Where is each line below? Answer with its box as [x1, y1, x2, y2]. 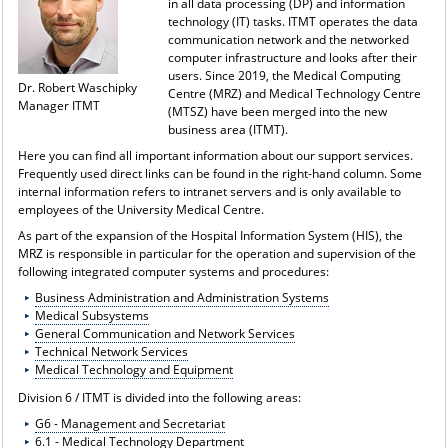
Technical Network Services [35, 342, 189, 360]
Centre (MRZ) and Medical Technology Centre [167, 84, 421, 102]
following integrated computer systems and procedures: [17, 262, 329, 280]
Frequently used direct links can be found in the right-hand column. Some [17, 164, 422, 182]
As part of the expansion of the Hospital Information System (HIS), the [17, 226, 403, 244]
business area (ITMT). [167, 120, 288, 138]
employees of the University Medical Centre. [17, 200, 264, 218]
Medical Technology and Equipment [35, 360, 234, 378]
